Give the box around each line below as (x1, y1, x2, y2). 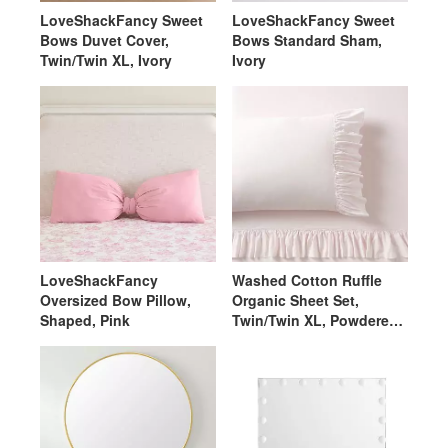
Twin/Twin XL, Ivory (40, 50, 172, 70)
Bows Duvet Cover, (40, 30, 169, 50)
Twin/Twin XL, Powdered (232, 310, 398, 330)
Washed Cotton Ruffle (232, 270, 382, 290)
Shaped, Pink (40, 310, 130, 330)
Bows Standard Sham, (232, 30, 382, 50)
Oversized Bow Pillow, (40, 290, 191, 310)
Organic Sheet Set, (232, 290, 359, 310)
